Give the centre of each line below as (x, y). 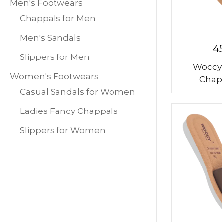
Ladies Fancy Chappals (69, 111)
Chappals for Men (58, 18)
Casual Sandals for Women (78, 91)
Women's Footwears (54, 76)
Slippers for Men (55, 57)
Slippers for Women (63, 130)
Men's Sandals (50, 37)
